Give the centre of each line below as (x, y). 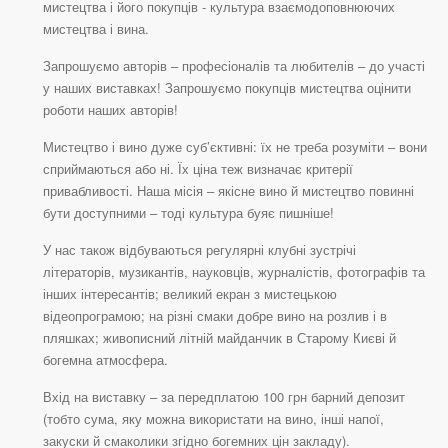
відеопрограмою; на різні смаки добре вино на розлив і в (215, 316)
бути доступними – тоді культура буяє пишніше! (188, 213)
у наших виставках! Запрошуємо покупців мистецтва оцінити (227, 88)
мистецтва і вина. (96, 29)
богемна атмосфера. (105, 360)
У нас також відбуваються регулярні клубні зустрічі (199, 250)
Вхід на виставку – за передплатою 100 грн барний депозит (224, 397)
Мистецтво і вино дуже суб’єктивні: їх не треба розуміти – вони (235, 147)
